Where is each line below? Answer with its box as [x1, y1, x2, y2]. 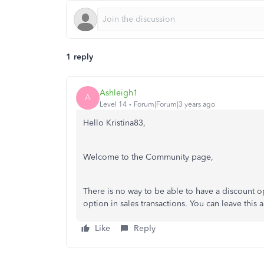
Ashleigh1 [100, 87, 138, 98]
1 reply [66, 52, 93, 62]
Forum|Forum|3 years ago [134, 100, 215, 108]
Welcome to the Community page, [83, 152, 216, 162]
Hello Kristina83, [83, 118, 148, 128]
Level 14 [100, 100, 127, 108]
